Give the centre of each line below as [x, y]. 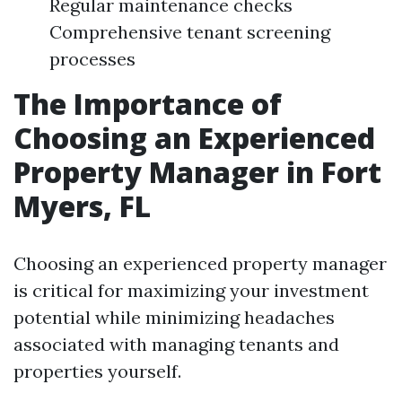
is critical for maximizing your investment [191, 290]
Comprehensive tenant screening [190, 32]
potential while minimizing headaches [174, 317]
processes [92, 59]
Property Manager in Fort [197, 172]
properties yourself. [97, 371]
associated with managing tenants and [176, 344]
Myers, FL [82, 206]
